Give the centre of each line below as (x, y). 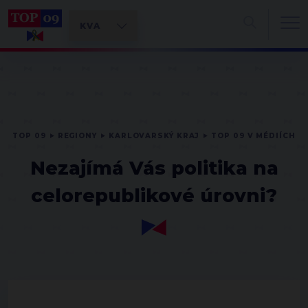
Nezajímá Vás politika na (154, 168)
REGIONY (77, 136)
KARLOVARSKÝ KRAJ (154, 136)
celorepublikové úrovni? (154, 196)
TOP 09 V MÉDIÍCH (253, 136)
